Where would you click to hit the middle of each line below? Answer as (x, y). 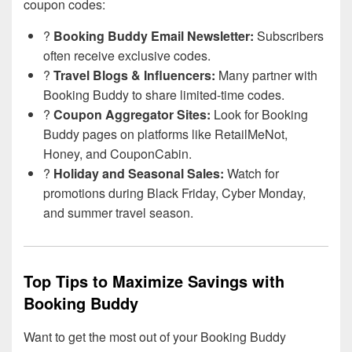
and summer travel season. (118, 212)
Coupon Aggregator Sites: (132, 114)
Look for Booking (259, 114)
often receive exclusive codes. (127, 55)
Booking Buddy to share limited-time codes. (164, 94)
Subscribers (289, 35)
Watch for (251, 173)
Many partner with (266, 75)
